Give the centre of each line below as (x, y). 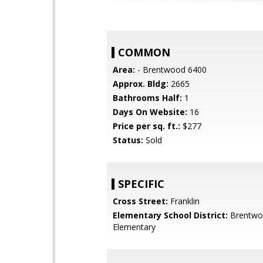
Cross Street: (140, 201)
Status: (128, 140)
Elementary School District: (170, 215)
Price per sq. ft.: (146, 126)
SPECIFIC (141, 184)
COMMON (144, 52)
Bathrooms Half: (147, 98)
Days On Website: (150, 112)
